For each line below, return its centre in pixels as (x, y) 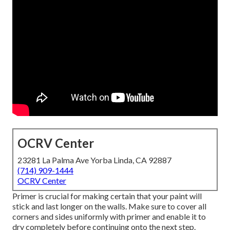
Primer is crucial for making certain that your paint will (107, 196)
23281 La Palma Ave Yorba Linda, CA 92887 (94, 160)
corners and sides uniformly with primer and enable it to (109, 217)
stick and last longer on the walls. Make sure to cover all (109, 206)
